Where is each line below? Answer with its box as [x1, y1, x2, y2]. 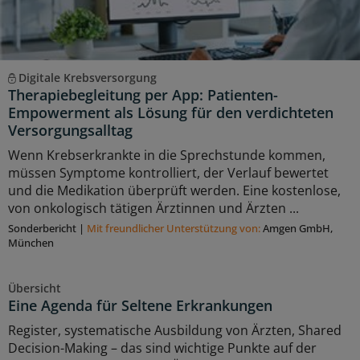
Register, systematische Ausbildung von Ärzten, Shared [8, 321, 342, 339]
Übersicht [8, 280, 61, 296]
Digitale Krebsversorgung [18, 69, 157, 85]
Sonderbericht [8, 220, 76, 235]
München [8, 235, 54, 250]
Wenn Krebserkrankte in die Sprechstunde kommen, [8, 145, 325, 164]
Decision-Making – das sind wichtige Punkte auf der [8, 338, 317, 357]
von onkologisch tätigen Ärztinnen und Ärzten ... [8, 198, 299, 217]
